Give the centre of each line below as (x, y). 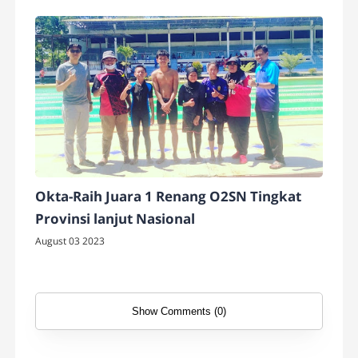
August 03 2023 (70, 241)
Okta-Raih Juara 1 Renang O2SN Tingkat (169, 197)
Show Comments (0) (179, 312)
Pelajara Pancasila (96, 25)
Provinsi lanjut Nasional (115, 219)
